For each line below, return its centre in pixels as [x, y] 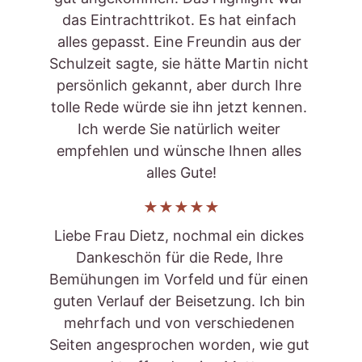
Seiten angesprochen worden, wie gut [181, 345]
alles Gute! [181, 173]
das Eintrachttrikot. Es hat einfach [181, 20]
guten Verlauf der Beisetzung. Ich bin [181, 301]
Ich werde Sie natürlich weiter [181, 129]
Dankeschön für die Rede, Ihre [181, 257]
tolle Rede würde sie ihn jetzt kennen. [181, 107]
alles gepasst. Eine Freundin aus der [181, 42]
